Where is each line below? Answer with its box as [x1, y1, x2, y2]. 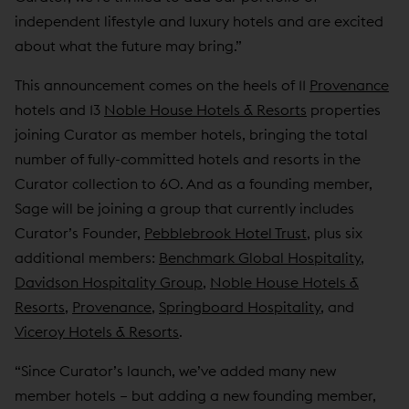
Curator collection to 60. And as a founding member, [15, 173, 372, 193]
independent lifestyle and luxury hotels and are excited [15, 11, 383, 30]
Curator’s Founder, [15, 223, 144, 242]
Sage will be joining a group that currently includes [15, 198, 354, 217]
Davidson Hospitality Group [15, 272, 203, 291]
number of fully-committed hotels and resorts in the [15, 149, 361, 168]
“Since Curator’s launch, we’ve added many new [15, 361, 336, 380]
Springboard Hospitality [159, 297, 320, 316]
